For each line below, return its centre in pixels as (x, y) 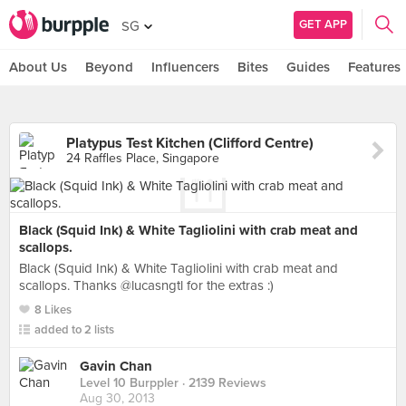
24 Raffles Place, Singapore (143, 158)
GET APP (323, 24)
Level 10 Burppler (129, 383)
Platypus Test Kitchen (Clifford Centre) (190, 143)
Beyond (109, 67)
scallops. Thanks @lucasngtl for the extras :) (146, 285)
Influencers (185, 67)
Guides (308, 67)
